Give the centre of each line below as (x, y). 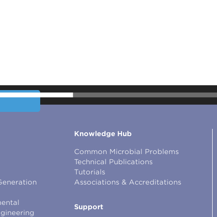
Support (88, 207)
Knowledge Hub (103, 133)
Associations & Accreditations (127, 182)
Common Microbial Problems (126, 151)
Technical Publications (113, 162)
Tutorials (89, 172)
